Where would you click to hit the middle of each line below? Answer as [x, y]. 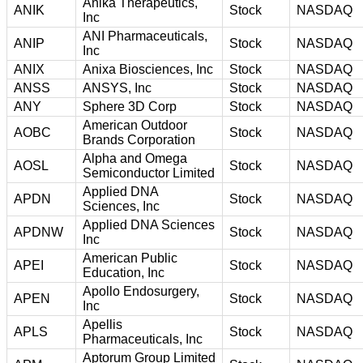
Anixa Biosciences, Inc [148, 69]
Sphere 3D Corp [130, 106]
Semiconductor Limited [149, 173]
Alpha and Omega [135, 158]
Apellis [102, 324]
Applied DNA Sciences [149, 224]
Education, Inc [124, 272]
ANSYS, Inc [117, 88]
